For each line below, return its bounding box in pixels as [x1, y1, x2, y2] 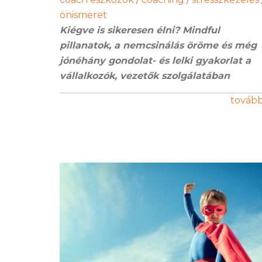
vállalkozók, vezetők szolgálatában [60, 70, 230, 82]
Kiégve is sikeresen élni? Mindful [60, 25, 220, 36]
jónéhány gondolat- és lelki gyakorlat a [60, 55, 251, 67]
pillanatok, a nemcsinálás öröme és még [60, 40, 257, 51]
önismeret [60, 9, 107, 21]
